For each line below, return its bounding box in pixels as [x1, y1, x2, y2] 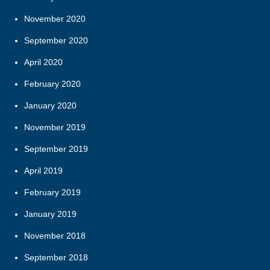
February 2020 [24, 78, 81, 89]
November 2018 [24, 230, 86, 240]
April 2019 [24, 165, 63, 175]
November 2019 [24, 122, 86, 132]
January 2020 [24, 100, 77, 110]
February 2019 [24, 187, 81, 197]
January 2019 [24, 209, 77, 219]
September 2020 [24, 35, 88, 45]
